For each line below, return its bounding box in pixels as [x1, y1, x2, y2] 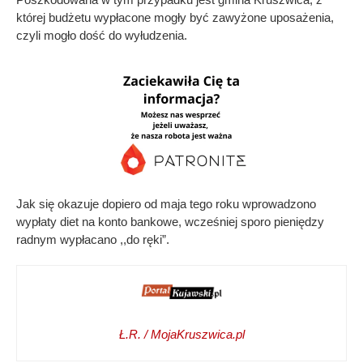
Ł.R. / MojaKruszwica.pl [118, 327, 245, 341]
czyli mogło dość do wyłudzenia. [16, 28, 187, 42]
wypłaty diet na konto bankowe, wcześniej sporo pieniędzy [16, 214, 324, 228]
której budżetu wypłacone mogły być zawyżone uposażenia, [16, 10, 334, 24]
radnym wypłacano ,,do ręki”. [16, 232, 169, 246]
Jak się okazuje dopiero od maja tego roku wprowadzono [16, 196, 316, 211]
